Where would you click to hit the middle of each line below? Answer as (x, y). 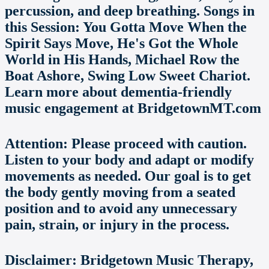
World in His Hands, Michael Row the (122, 60)
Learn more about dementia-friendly (118, 92)
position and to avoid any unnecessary (121, 209)
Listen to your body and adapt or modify (129, 160)
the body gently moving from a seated (120, 192)
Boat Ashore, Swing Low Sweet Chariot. (128, 76)
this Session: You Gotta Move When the (126, 27)
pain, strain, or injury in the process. (117, 225)
